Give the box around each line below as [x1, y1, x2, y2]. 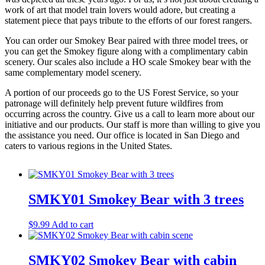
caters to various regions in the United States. [5, 140, 172, 151]
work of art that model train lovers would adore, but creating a [5, 4, 235, 15]
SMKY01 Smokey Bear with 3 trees [28, 191, 244, 207]
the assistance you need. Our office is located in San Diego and [5, 130, 240, 140]
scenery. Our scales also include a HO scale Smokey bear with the [5, 56, 251, 67]
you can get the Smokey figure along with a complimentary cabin [5, 46, 248, 56]
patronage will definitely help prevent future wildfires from [5, 98, 223, 108]
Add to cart [51, 219, 93, 230]
